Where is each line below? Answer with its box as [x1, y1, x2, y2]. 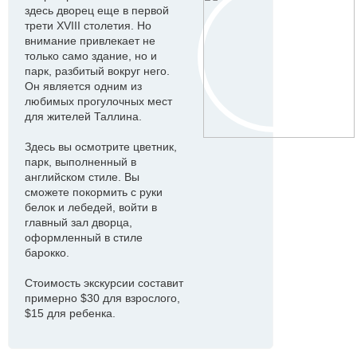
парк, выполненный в [25, 155, 136, 168]
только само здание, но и [25, 49, 157, 62]
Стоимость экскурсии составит [25, 277, 183, 289]
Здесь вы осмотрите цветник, [25, 140, 177, 153]
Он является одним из [25, 80, 142, 92]
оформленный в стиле [25, 231, 143, 244]
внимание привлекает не [25, 34, 155, 47]
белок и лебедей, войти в [25, 201, 157, 214]
